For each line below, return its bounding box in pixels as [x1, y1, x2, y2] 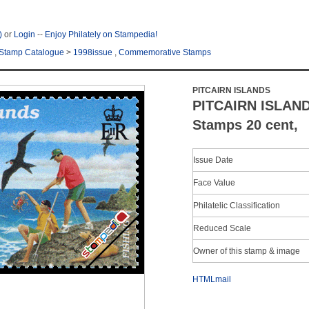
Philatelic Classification [193, 201, 280, 210]
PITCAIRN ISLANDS [192, 86, 270, 95]
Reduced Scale [193, 223, 251, 233]
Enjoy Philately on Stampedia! [45, 30, 157, 39]
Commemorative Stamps [119, 48, 211, 57]
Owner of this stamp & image [193, 246, 300, 256]
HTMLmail [192, 275, 231, 284]
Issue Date [193, 155, 233, 165]
